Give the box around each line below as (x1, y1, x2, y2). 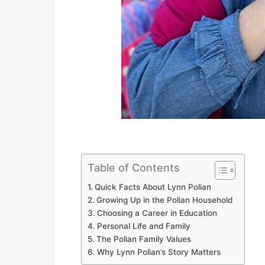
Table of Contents (88, 161, 180, 174)
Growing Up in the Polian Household (96, 195, 232, 205)
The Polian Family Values (96, 234, 191, 244)
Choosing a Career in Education (96, 208, 217, 218)
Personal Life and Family (96, 221, 190, 231)
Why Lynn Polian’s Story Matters (96, 247, 221, 257)
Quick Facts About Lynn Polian (94, 182, 211, 192)
